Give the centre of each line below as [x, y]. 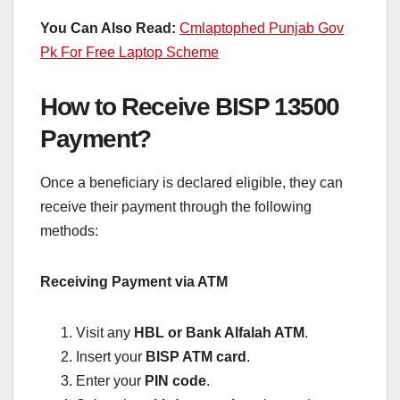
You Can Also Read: [108, 28]
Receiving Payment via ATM [134, 282]
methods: [69, 231]
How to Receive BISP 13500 [190, 106]
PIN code [175, 381]
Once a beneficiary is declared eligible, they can [192, 183]
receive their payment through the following [176, 207]
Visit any [105, 333]
